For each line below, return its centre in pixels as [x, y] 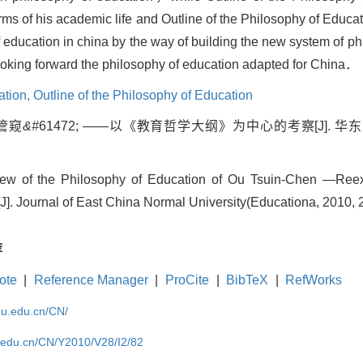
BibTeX [248, 280]
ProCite [187, 280]
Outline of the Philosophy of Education [143, 96]
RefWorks [314, 280]
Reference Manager [91, 280]
